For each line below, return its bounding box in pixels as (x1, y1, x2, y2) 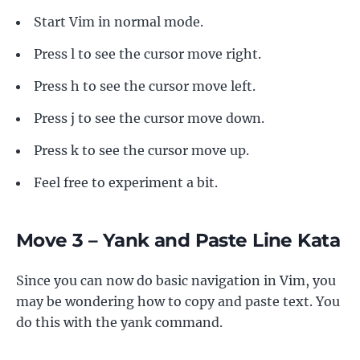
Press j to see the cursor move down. (34, 109, 264, 126)
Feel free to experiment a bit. (34, 174, 218, 190)
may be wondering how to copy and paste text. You (16, 292, 340, 309)
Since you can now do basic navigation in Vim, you (16, 272, 336, 288)
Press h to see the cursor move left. (34, 77, 256, 94)
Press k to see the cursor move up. (34, 141, 249, 158)
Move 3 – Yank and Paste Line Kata (16, 228, 340, 252)
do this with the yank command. (16, 313, 223, 330)
